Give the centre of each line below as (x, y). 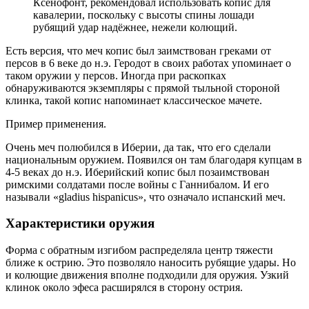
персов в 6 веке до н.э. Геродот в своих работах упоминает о (148, 63)
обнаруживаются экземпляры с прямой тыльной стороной (143, 88)
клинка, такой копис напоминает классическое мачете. (134, 100)
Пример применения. (56, 123)
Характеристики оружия (80, 223)
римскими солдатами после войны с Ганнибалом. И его (137, 184)
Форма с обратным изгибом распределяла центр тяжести (139, 250)
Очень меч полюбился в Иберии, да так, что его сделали (138, 147)
